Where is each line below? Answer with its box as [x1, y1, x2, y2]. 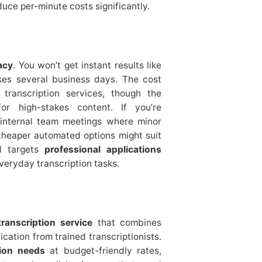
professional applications [44, 143, 162, 155]
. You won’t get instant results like [13, 59, 162, 71]
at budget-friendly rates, [45, 244, 162, 256]
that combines [92, 216, 162, 228]
